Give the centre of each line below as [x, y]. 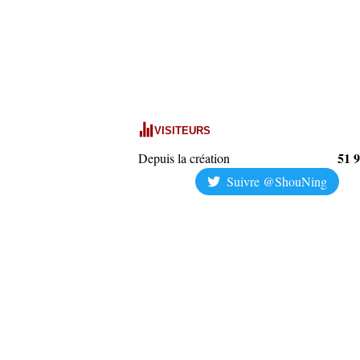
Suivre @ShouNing [276, 181]
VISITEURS [182, 131]
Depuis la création [184, 158]
